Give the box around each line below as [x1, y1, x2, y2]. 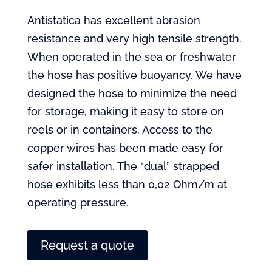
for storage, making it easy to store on [27, 104, 224, 118]
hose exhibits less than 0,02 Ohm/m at [27, 177, 227, 191]
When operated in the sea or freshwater [27, 50, 236, 63]
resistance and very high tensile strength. [27, 32, 242, 45]
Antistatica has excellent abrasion [27, 13, 200, 27]
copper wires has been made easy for [27, 141, 223, 154]
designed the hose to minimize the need [27, 86, 237, 100]
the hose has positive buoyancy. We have [27, 68, 242, 81]
